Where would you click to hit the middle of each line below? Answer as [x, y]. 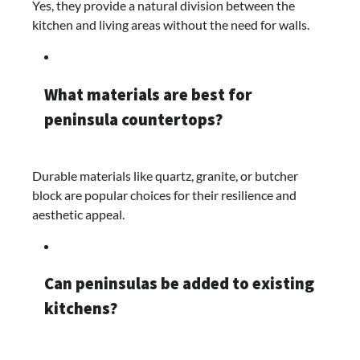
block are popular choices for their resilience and [164, 194]
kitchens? [81, 309]
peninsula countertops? [133, 119]
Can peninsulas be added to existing [179, 284]
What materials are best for [148, 94]
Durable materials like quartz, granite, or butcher [165, 175]
